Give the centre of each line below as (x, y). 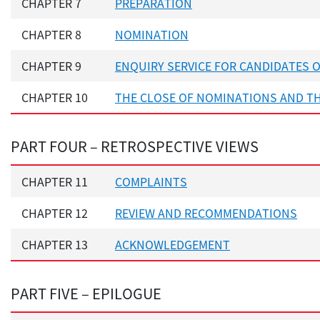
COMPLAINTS (151, 182)
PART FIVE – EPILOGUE (86, 294)
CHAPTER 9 (51, 66)
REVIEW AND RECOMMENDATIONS (206, 213)
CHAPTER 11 (55, 182)
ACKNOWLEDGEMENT (172, 245)
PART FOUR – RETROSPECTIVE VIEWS (135, 146)
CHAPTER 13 (55, 245)
